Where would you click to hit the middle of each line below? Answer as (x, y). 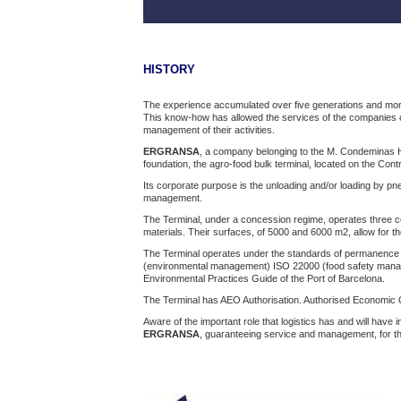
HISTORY (169, 70)
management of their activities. (209, 129)
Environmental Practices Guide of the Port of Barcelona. (264, 278)
